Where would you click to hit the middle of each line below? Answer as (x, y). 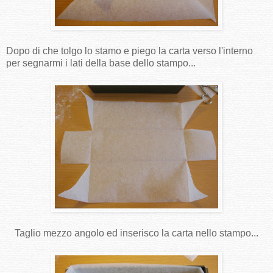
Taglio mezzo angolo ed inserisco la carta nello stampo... (136, 233)
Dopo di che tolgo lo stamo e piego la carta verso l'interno (129, 51)
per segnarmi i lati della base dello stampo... (101, 63)
